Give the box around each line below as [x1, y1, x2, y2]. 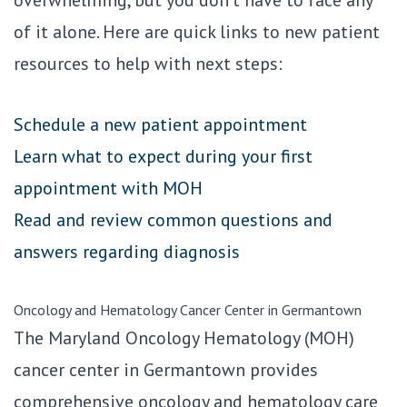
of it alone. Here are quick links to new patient [14, 20, 380, 45]
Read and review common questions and [14, 208, 333, 233]
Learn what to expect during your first [14, 144, 313, 169]
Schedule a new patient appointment [14, 113, 307, 137]
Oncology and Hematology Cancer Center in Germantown [14, 301, 362, 320]
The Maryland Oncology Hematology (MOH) [14, 326, 354, 351]
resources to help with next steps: [14, 52, 283, 76]
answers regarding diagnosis [14, 240, 240, 264]
